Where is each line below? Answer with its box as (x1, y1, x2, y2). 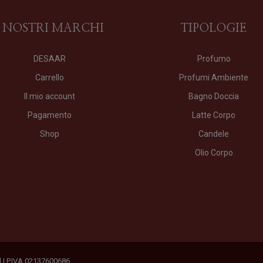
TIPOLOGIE (181, 22, 247, 34)
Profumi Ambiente (179, 73, 248, 82)
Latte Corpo (192, 110, 235, 120)
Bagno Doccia (188, 92, 239, 101)
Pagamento (27, 110, 72, 120)
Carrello (35, 73, 64, 82)
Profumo (197, 54, 231, 63)
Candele (198, 129, 229, 139)
